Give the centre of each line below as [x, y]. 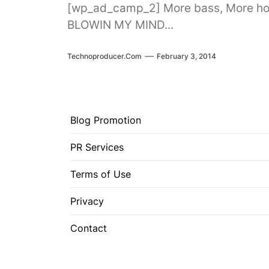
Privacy [87, 201]
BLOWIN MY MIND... [120, 25]
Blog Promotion [106, 120]
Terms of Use [101, 174]
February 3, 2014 [186, 56]
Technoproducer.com [104, 56]
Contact [89, 228]
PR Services [97, 147]
